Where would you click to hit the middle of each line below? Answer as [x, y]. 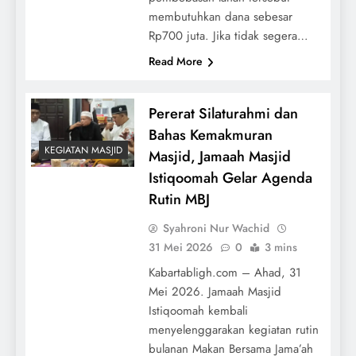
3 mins [281, 248]
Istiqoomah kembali [198, 311]
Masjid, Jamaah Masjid [219, 157]
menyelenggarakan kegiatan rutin [233, 330]
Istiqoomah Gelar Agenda [230, 178]
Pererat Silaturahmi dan [223, 114]
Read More [175, 62]
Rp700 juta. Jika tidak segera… [228, 36]
